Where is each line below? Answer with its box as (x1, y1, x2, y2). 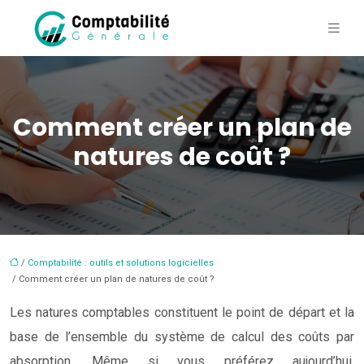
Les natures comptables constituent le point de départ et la (10, 304, 354, 320)
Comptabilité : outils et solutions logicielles (28, 257, 214, 268)
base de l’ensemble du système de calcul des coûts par (10, 328, 354, 344)
